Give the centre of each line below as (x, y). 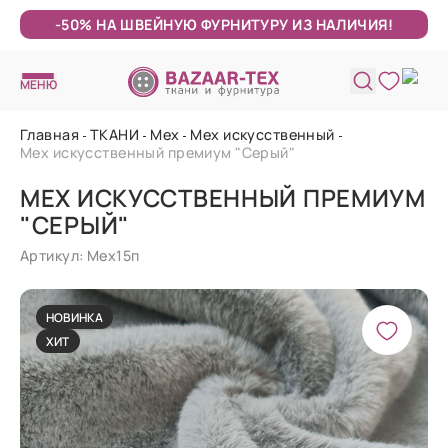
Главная (50, 134)
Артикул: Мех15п (80, 255)
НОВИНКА (75, 317)
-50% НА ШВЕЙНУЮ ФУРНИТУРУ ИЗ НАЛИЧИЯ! (224, 24)
